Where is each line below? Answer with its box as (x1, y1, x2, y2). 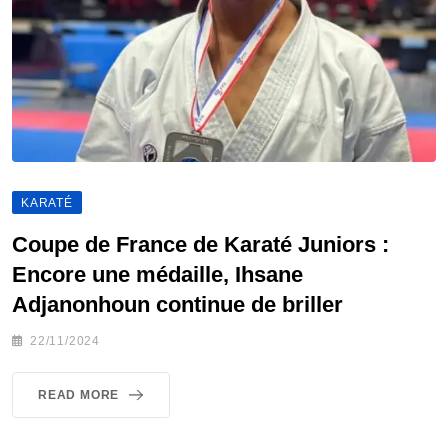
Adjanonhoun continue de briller (12, 291, 343, 317)
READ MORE (38, 387, 120, 402)
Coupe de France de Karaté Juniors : (12, 231, 389, 257)
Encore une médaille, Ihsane (12, 261, 303, 287)
